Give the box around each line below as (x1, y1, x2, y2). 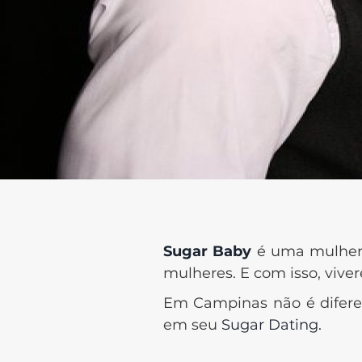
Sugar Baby (162, 242, 252, 260)
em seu (162, 316, 221, 334)
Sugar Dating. (221, 316, 322, 334)
